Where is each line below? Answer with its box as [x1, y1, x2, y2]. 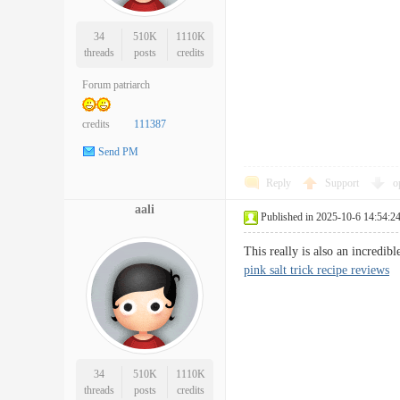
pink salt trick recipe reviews [244, 263, 389, 277]
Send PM [98, 146, 138, 159]
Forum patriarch [82, 79, 150, 91]
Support [325, 177, 362, 189]
